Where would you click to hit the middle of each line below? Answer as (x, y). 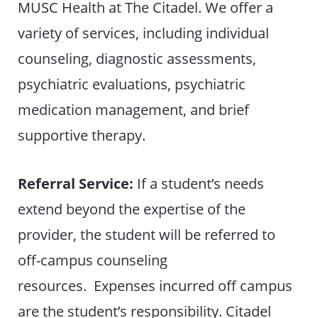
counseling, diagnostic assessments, (137, 58)
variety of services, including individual (144, 32)
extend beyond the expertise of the (132, 208)
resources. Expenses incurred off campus (155, 285)
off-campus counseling (93, 259)
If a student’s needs (201, 183)
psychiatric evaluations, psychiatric (132, 83)
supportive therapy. (82, 135)
